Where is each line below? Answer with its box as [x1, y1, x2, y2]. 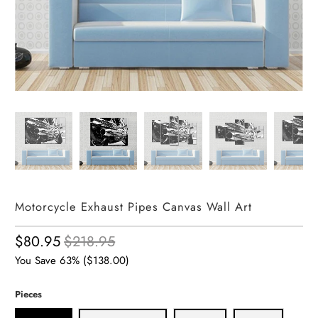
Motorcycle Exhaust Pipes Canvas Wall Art [15, 197, 253, 215]
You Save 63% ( [15, 252, 87, 268]
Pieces [15, 287, 43, 302]
